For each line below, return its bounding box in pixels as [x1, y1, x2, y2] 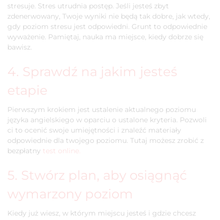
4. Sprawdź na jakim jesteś [7, 64, 177, 79]
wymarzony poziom [7, 186, 133, 201]
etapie [7, 82, 48, 98]
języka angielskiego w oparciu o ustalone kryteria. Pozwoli [7, 115, 207, 124]
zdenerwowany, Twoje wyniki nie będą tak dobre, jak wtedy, [7, 12, 210, 21]
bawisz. [7, 43, 32, 52]
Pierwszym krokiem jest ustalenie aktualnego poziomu [7, 105, 196, 114]
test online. [43, 146, 81, 155]
